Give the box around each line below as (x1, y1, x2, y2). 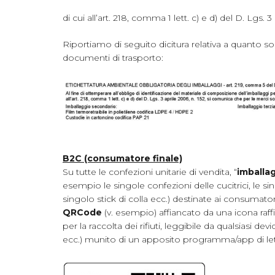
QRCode (63, 206, 102, 218)
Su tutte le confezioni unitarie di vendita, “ (63, 166, 237, 177)
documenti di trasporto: (63, 52, 163, 64)
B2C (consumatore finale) (63, 152, 182, 164)
